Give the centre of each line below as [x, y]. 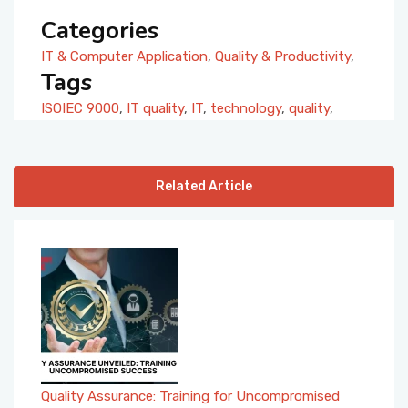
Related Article [204, 186]
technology [246, 108]
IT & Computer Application [124, 56]
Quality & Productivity [283, 56]
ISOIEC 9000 [80, 108]
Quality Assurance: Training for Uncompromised [190, 396]
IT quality [155, 108]
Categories [100, 30]
